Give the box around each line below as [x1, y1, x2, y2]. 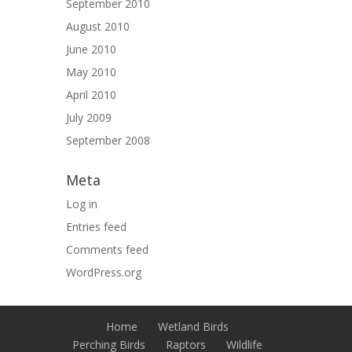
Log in [66, 196, 97, 211]
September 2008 [66, 133, 150, 148]
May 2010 [66, 64, 116, 79]
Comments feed [66, 242, 148, 257]
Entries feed [66, 219, 126, 234]
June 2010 [66, 42, 116, 57]
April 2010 [66, 87, 116, 102]
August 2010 [66, 19, 130, 34]
